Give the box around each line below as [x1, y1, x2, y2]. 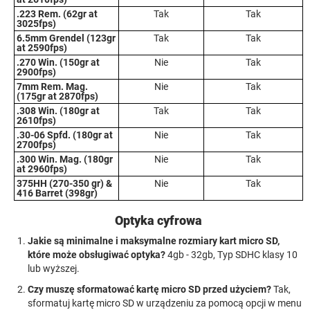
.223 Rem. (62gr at [17, 8, 98, 19]
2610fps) [17, 115, 56, 126]
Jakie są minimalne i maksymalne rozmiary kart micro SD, [28, 235, 280, 246]
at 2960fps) [17, 163, 67, 174]
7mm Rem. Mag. [17, 81, 88, 92]
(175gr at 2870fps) [17, 91, 98, 102]
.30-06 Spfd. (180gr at [17, 129, 113, 140]
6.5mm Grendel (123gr [17, 33, 116, 44]
